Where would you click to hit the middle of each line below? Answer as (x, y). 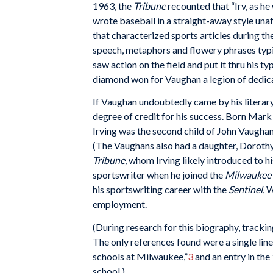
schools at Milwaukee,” (140, 256)
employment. (122, 204)
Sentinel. (247, 190)
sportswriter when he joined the (159, 175)
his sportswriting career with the (161, 190)
